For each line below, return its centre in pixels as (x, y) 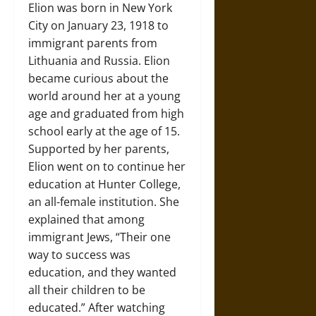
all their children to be (87, 290)
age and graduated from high (106, 113)
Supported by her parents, (99, 148)
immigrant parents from (93, 43)
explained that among (86, 219)
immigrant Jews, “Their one (99, 237)
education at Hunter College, (104, 184)
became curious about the (98, 78)
